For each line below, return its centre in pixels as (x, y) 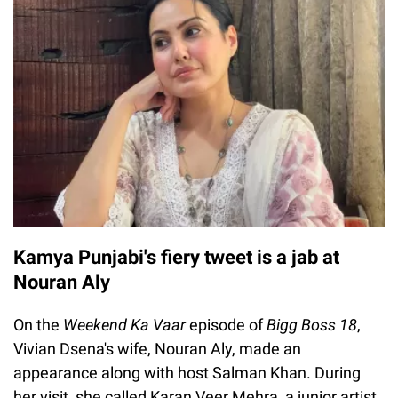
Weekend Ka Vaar (123, 324)
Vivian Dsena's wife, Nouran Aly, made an (157, 348)
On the (36, 324)
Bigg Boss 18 (312, 324)
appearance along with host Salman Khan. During (187, 372)
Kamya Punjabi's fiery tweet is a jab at (176, 257)
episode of (226, 324)
